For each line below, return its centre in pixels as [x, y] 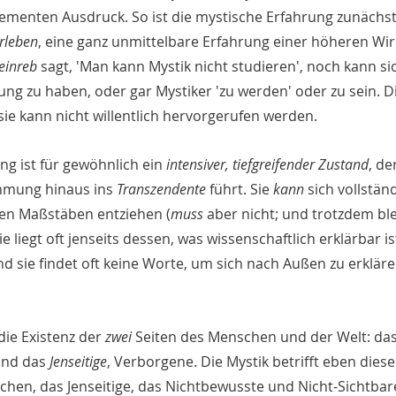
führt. [228, 190]
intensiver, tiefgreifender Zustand [267, 165]
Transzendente [161, 190]
